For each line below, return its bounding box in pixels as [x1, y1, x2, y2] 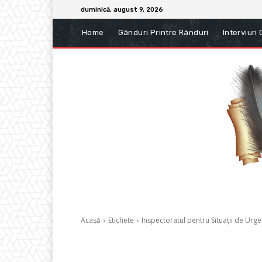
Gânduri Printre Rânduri [118, 28, 209, 37]
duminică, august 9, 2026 [81, 5, 163, 13]
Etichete [108, 215, 134, 226]
